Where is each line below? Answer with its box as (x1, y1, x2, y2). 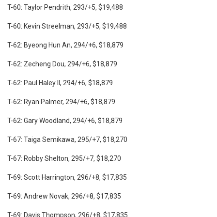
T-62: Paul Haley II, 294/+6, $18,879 (7, 78, 113, 87)
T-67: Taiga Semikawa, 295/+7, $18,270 (7, 135, 127, 143)
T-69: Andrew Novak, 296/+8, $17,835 (7, 192, 121, 200)
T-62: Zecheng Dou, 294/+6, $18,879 (7, 60, 117, 68)
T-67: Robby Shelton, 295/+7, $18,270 (7, 154, 121, 162)
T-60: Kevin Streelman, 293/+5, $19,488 (7, 22, 127, 30)
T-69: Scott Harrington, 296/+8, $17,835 (7, 173, 127, 181)
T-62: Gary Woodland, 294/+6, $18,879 (7, 116, 123, 124)
